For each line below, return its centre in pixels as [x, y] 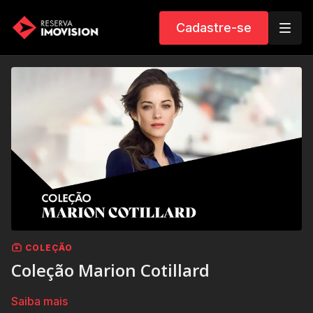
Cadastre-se [214, 27]
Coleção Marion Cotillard [110, 270]
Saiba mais [39, 301]
